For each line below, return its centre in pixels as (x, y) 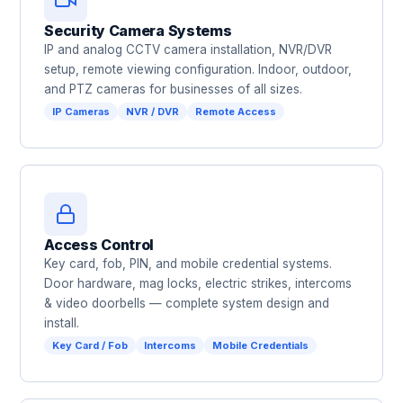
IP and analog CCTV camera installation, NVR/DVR (188, 49)
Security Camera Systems (138, 31)
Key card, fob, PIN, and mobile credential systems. (188, 264)
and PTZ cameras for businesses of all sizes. (174, 89)
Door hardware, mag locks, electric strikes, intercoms (198, 283)
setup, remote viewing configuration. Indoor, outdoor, (198, 69)
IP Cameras (81, 112)
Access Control (99, 245)
